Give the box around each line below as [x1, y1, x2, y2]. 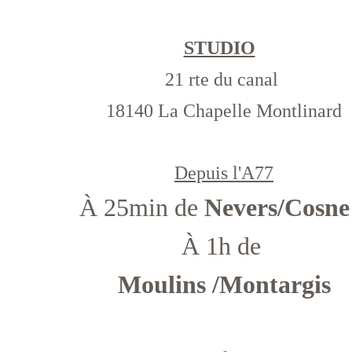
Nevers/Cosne [204, 193, 350, 222]
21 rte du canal [165, 69, 284, 90]
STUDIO [183, 38, 255, 58]
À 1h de [181, 232, 267, 260]
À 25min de [79, 193, 205, 222]
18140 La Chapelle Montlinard [106, 101, 343, 121]
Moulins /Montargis [117, 270, 331, 299]
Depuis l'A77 [174, 163, 274, 183]
